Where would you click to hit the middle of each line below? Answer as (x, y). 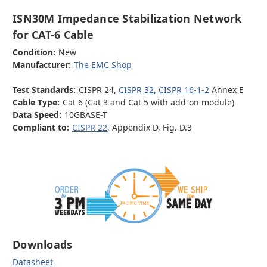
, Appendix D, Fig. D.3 (149, 127)
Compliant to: (41, 127)
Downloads (43, 244)
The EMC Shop (103, 64)
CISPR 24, (98, 89)
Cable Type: (36, 102)
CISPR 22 (89, 127)
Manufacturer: (42, 64)
